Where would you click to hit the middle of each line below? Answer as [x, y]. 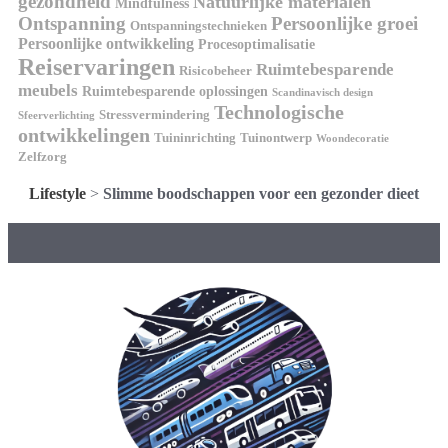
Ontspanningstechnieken [198, 25]
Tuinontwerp [276, 137]
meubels [48, 90]
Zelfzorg [42, 156]
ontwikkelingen [84, 134]
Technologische [279, 111]
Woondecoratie [352, 138]
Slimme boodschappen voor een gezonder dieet [261, 193]
